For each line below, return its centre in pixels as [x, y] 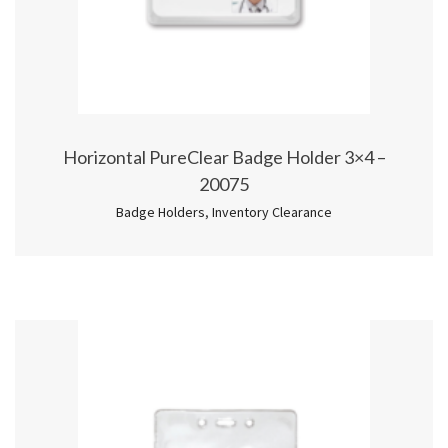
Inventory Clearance [272, 211]
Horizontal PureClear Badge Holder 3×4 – [224, 156]
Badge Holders [160, 211]
